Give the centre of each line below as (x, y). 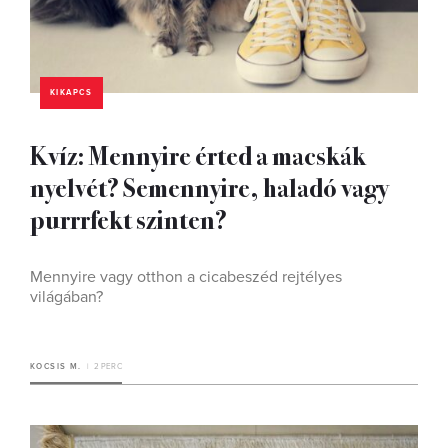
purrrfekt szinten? (128, 218)
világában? (66, 297)
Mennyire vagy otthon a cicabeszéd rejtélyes (186, 277)
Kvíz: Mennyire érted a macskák (198, 154)
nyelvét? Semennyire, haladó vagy (209, 186)
